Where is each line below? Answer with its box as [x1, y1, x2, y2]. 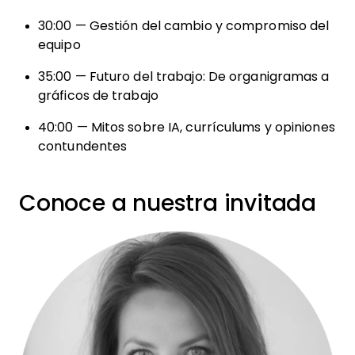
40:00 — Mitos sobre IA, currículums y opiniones [38, 120, 335, 134]
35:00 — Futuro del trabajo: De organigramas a [38, 70, 330, 83]
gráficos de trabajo [38, 89, 158, 102]
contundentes [38, 139, 128, 153]
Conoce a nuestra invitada [19, 191, 316, 216]
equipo [38, 38, 81, 52]
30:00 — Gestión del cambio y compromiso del [38, 19, 330, 32]
